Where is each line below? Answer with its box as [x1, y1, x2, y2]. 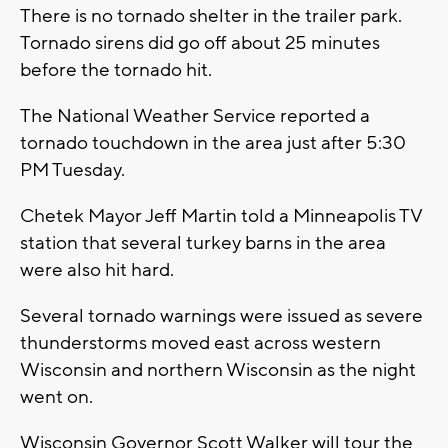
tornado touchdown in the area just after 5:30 [20, 130, 406, 155]
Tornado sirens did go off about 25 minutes [20, 30, 380, 55]
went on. [20, 384, 93, 409]
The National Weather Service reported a [20, 103, 370, 128]
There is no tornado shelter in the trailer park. [20, 3, 402, 28]
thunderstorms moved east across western [20, 330, 381, 355]
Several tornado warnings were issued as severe [20, 303, 423, 328]
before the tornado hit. [20, 57, 212, 82]
